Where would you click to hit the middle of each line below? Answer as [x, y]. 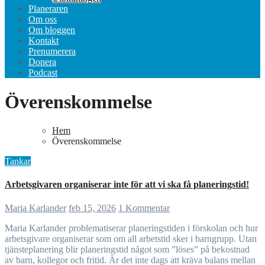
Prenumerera [52, 51]
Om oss [43, 20]
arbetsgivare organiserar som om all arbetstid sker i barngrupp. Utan [131, 238]
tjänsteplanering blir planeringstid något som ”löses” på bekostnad [127, 249]
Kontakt [43, 41]
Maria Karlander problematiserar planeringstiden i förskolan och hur [9, 228]
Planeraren [48, 9]
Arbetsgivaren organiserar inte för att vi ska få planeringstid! [127, 185]
